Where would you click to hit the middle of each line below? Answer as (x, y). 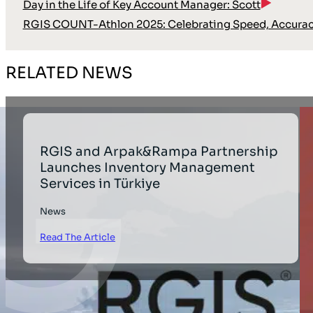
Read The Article (78, 238)
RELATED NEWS (69, 73)
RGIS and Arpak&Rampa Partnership (159, 152)
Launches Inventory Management (148, 168)
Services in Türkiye (100, 184)
